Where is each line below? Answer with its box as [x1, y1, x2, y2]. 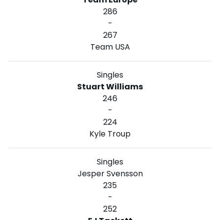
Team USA [90, 41, 130, 53]
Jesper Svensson [77, 167, 143, 179]
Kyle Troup [89, 128, 131, 139]
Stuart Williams [77, 81, 143, 92]
